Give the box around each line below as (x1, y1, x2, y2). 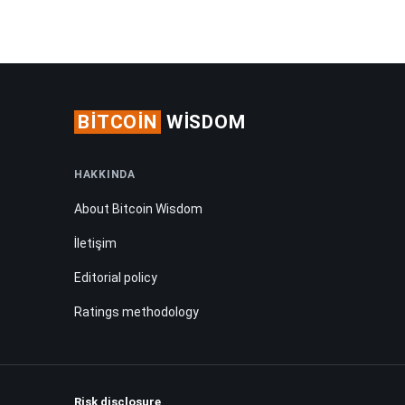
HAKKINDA (74, 167, 136, 181)
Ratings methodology (74, 304, 199, 319)
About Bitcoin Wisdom (74, 201, 202, 216)
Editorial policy (74, 269, 157, 285)
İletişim (74, 235, 117, 250)
